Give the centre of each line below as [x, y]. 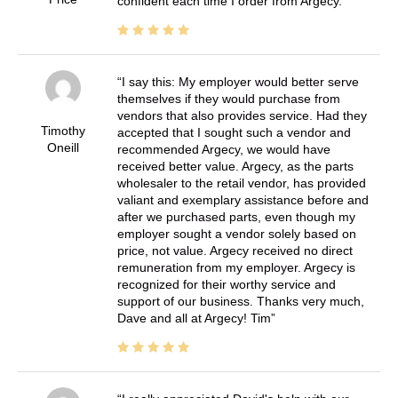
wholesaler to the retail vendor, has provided [241, 183]
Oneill [63, 148]
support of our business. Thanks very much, [240, 302]
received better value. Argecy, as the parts [235, 167]
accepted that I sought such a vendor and [234, 133]
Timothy [63, 131]
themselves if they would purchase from [228, 99]
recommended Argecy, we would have [223, 150]
